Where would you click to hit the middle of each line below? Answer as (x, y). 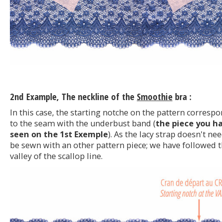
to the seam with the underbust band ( (83, 124)
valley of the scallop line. (56, 156)
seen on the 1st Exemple (59, 135)
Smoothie (155, 96)
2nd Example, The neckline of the (73, 96)
